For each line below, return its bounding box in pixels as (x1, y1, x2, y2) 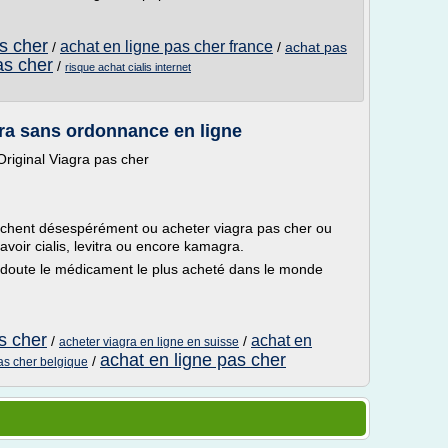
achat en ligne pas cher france (60, 38, 273, 55)
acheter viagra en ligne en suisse (59, 335, 239, 349)
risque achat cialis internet (65, 61, 191, 73)
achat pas (285, 39, 347, 55)
